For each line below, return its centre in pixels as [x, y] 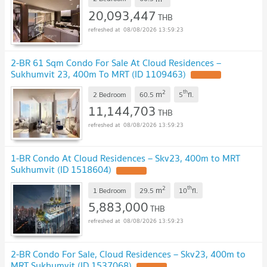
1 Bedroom [110, 190]
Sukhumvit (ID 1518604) [61, 170]
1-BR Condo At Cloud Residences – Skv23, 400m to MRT [125, 158]
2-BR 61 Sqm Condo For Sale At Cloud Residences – [116, 62]
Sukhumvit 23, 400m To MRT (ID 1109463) [98, 74]
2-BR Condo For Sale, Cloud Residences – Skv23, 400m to [128, 254]
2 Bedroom [110, 94]
